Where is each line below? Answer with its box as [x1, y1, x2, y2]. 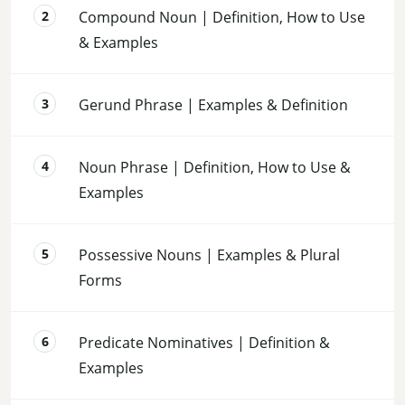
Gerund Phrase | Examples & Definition [79, 94, 348, 115]
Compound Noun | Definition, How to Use [79, 6, 365, 27]
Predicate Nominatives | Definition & [79, 332, 330, 353]
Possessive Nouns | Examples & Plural [79, 244, 340, 265]
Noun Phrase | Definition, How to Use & [79, 156, 351, 177]
